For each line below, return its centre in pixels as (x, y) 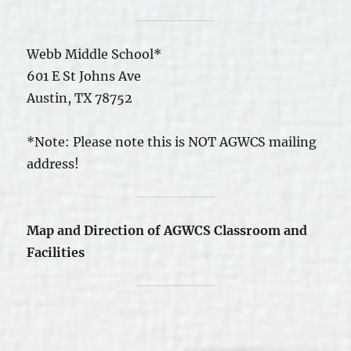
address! (53, 163)
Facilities (56, 252)
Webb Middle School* (94, 54)
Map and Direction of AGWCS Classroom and (167, 230)
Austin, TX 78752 (80, 98)
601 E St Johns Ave (84, 76)
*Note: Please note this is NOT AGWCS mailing (172, 141)
